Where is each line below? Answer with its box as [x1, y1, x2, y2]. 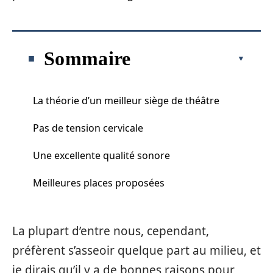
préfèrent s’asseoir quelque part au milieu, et [12, 243, 261, 258]
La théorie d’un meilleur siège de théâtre [33, 93, 219, 107]
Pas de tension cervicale [33, 121, 143, 135]
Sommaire [44, 47, 131, 69]
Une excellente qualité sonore [33, 148, 170, 162]
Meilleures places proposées [33, 175, 165, 190]
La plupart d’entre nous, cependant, [12, 223, 209, 239]
